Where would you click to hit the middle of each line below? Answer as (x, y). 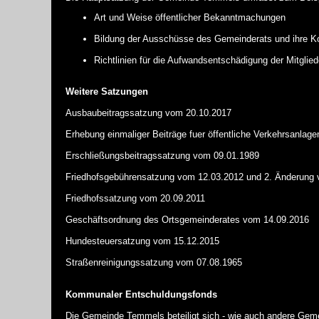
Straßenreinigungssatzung (119, 262)
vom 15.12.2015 (185, 241)
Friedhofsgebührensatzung (120, 177)
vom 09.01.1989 (225, 155)
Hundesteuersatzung (108, 241)
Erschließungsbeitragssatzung (128, 155)
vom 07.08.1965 (208, 262)
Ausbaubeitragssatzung (114, 113)
